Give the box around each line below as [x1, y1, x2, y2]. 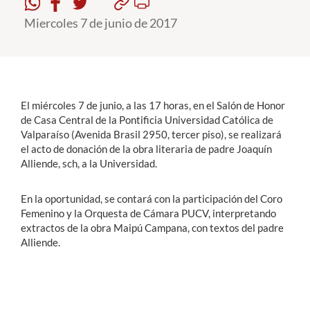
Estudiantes [10, 31, 73, 46]
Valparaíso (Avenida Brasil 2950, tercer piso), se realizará [21, 128, 282, 140]
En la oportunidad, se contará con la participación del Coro [21, 192, 282, 205]
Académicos [10, 57, 74, 72]
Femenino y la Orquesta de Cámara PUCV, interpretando [21, 207, 276, 219]
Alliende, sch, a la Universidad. [21, 157, 157, 170]
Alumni [10, 108, 49, 123]
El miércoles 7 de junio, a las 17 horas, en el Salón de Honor [21, 99, 285, 111]
